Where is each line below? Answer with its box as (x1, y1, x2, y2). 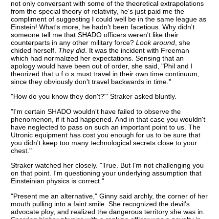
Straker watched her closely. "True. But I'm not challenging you (11, 161, 204, 170)
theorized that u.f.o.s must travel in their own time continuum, (11, 69, 200, 78)
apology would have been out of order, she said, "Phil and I (11, 62, 193, 70)
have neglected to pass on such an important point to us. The (11, 123, 201, 131)
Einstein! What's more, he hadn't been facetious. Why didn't (11, 22, 195, 31)
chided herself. (11, 46, 59, 54)
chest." (11, 146, 32, 154)
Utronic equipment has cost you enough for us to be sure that (11, 131, 201, 139)
